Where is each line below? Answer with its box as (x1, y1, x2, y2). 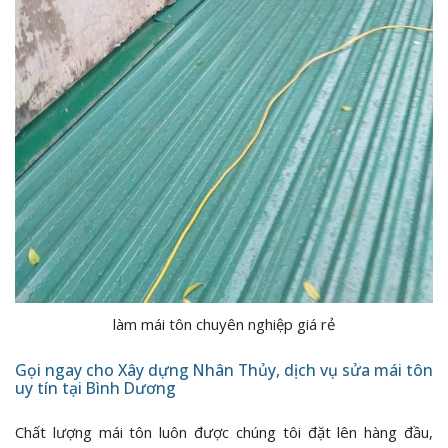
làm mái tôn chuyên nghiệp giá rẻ (113, 314, 335, 335)
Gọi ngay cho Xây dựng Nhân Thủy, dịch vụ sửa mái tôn (15, 358, 433, 381)
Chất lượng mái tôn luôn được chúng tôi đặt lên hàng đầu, (15, 422, 433, 443)
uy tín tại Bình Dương (15, 376, 176, 399)
